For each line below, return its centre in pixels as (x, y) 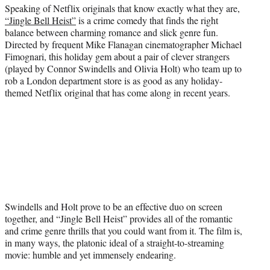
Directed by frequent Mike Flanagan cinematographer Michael (123, 44)
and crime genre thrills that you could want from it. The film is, (124, 230)
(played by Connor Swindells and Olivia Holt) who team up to (123, 68)
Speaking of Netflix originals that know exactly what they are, (122, 8)
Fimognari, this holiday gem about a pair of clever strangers (117, 56)
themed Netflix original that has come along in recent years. (118, 92)
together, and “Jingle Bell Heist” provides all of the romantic (119, 218)
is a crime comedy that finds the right (147, 20)
